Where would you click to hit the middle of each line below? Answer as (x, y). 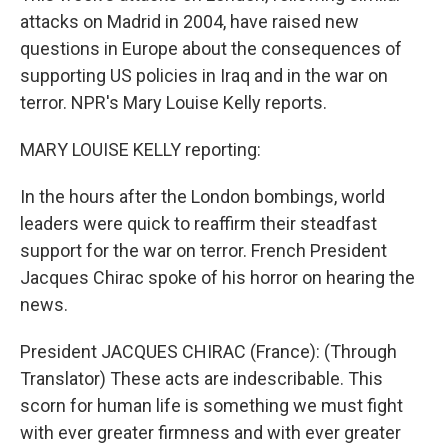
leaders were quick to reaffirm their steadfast (198, 223)
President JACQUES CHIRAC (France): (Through (208, 351)
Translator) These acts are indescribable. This (201, 378)
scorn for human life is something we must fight (211, 405)
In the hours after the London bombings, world (202, 196)
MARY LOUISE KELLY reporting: (140, 149)
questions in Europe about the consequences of (211, 48)
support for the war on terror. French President (203, 250)
